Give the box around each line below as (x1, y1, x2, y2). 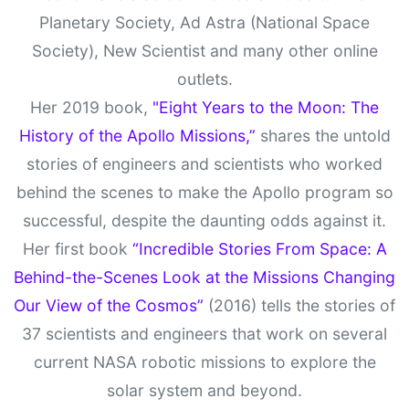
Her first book (22, 239, 132, 259)
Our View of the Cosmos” (14, 296, 204, 316)
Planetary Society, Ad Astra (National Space (39, 13, 370, 33)
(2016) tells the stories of (204, 296, 395, 316)
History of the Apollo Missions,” (18, 126, 256, 146)
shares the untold (255, 126, 391, 146)
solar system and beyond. (107, 381, 302, 401)
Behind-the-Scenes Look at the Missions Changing (14, 267, 395, 288)
